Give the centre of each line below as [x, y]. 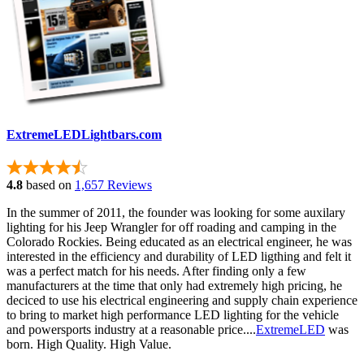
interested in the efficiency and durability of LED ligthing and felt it [179, 257]
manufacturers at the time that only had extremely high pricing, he [174, 286]
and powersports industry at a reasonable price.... [131, 330]
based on [47, 185]
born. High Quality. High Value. [89, 344]
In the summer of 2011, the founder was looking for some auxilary [176, 213]
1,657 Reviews [113, 185]
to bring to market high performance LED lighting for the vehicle [173, 315]
